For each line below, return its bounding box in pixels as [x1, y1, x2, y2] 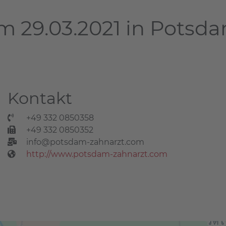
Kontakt [8, 88, 72, 108]
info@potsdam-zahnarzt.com [26, 137, 145, 147]
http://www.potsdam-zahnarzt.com [26, 149, 168, 159]
